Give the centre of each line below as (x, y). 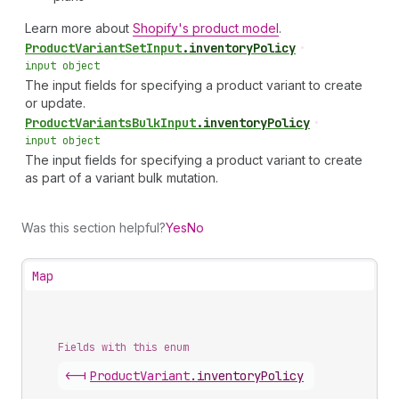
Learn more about (79, 28)
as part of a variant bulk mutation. (122, 178)
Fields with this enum (123, 347)
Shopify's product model (206, 28)
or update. (55, 103)
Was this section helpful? (94, 228)
